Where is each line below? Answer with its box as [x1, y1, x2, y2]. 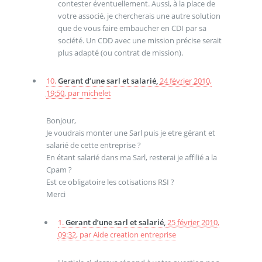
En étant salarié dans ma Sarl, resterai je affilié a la [46, 152, 217, 163]
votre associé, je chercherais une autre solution [57, 11, 220, 22]
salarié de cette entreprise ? [46, 140, 141, 151]
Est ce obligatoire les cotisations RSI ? [46, 177, 174, 188]
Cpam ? [46, 164, 72, 175]
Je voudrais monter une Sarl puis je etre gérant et [46, 127, 215, 139]
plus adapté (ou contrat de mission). [57, 47, 183, 58]
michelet [81, 87, 111, 98]
